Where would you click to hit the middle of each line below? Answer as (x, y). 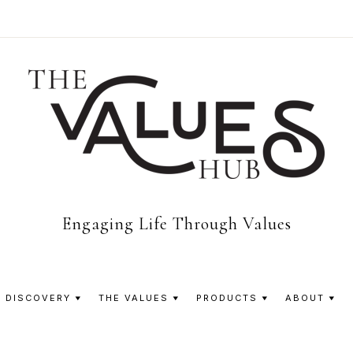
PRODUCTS (227, 298)
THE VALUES (134, 298)
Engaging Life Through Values (176, 224)
